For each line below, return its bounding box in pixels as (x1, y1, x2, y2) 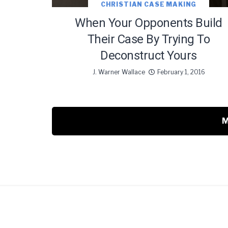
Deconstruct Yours (100, 48, 197, 63)
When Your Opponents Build (75, 16, 222, 31)
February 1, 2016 (157, 68, 205, 76)
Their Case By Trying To (87, 32, 210, 47)
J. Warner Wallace (92, 68, 145, 76)
